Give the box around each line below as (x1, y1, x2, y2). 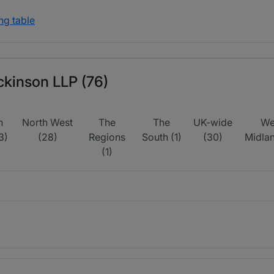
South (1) (141, 131, 182, 143)
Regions (89, 131, 126, 143)
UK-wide (193, 116, 233, 128)
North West (22, 116, 73, 128)
